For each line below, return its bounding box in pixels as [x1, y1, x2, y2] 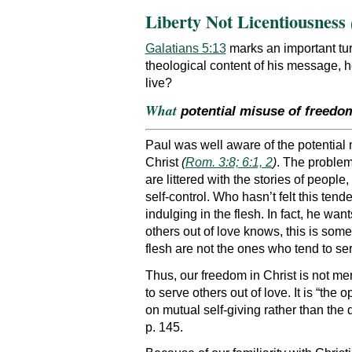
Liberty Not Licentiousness [145, 8, 350, 35]
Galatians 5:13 [145, 41, 226, 55]
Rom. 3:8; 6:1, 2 [185, 156, 273, 170]
